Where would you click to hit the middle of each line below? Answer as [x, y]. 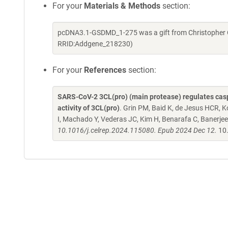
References [105, 70]
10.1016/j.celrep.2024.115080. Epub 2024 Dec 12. [137, 130]
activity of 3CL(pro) [89, 108]
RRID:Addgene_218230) [95, 44]
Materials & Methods [122, 6]
